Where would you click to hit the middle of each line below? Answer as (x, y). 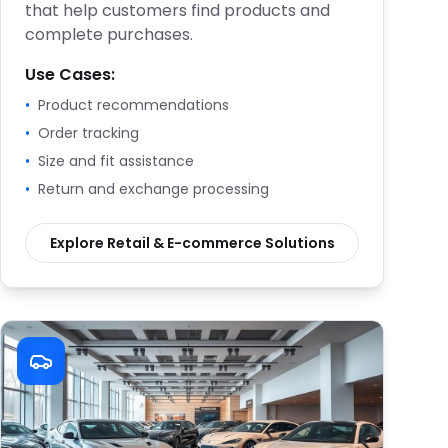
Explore (78, 243)
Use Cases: (70, 74)
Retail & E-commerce (184, 243)
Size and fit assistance (116, 161)
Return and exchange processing (153, 189)
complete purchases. (109, 34)
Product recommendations (133, 105)
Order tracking (88, 133)
